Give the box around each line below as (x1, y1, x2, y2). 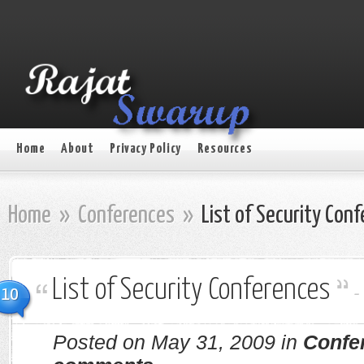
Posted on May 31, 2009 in (53, 331, 303, 353)
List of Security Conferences (52, 276, 331, 305)
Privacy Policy (110, 142, 181, 156)
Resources (197, 142, 253, 156)
